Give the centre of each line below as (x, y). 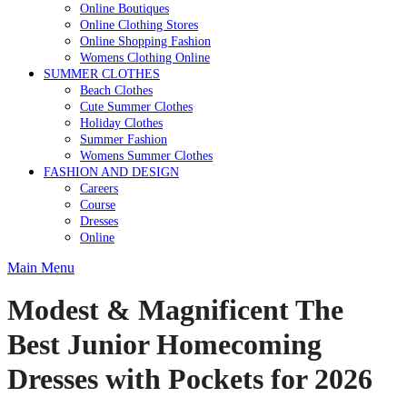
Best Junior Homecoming (164, 344)
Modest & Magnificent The (175, 310)
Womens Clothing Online (145, 57)
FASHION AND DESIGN (111, 172)
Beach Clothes (116, 90)
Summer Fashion (124, 139)
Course (98, 204)
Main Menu (41, 268)
